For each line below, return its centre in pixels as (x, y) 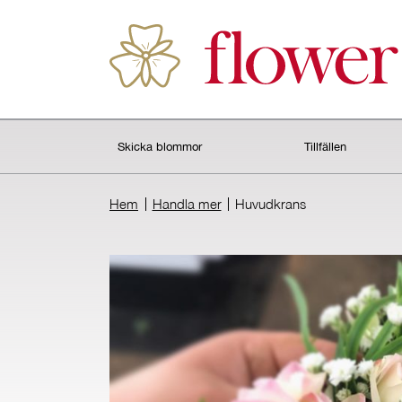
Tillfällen (326, 147)
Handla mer (187, 203)
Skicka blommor (160, 147)
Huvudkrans (271, 203)
